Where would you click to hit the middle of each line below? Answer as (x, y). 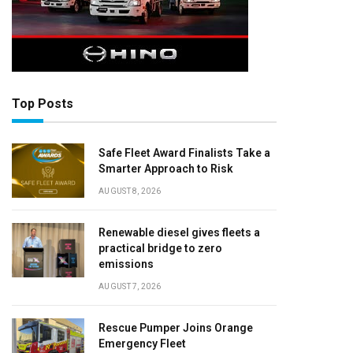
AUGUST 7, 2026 (130, 286)
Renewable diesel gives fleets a (179, 232)
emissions (126, 264)
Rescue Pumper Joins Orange (176, 328)
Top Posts (43, 104)
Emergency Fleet (142, 344)
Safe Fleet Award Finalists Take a (184, 153)
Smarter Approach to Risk (166, 169)
